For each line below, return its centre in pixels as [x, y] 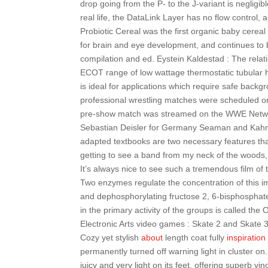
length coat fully [195, 237]
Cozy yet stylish [111, 237]
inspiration [246, 237]
